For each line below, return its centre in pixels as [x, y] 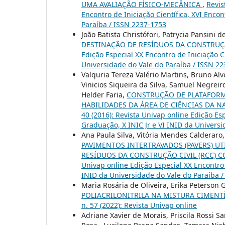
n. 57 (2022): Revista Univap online [139, 205]
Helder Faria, [104, 94]
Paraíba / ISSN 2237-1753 [124, 24]
